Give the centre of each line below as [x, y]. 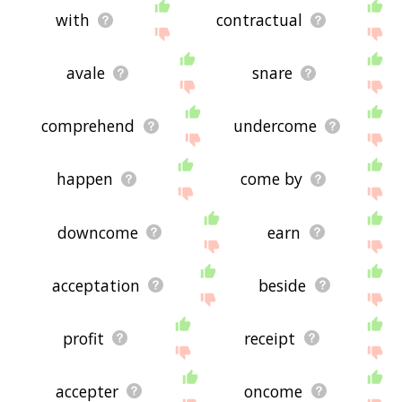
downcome [97, 232]
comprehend [88, 126]
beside [283, 285]
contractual [260, 20]
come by [271, 179]
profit [83, 338]
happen [84, 179]
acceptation [96, 285]
